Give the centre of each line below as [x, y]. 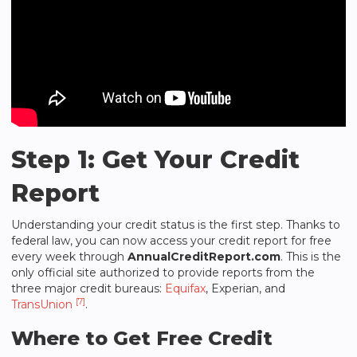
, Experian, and [245, 288]
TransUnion [42, 304]
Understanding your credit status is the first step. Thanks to [176, 225]
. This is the [311, 257]
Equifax [185, 288]
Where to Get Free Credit [142, 338]
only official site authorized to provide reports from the [163, 273]
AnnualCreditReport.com [204, 257]
